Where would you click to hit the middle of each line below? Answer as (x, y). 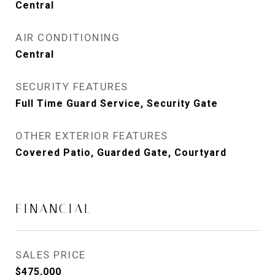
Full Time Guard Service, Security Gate (117, 103)
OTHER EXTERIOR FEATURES (92, 136)
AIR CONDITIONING (68, 37)
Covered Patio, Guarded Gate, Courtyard (121, 153)
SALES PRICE (51, 255)
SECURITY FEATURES (72, 87)
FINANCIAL (54, 209)
